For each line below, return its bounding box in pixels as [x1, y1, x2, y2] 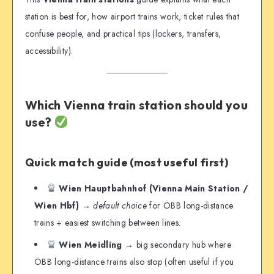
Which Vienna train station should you [25, 97, 248, 113]
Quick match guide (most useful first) [25, 155, 228, 170]
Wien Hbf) [34, 199, 80, 212]
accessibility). [25, 44, 73, 57]
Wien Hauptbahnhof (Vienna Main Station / [59, 182, 249, 194]
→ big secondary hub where [122, 238, 231, 251]
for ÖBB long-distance [147, 199, 234, 212]
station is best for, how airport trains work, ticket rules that [25, 10, 240, 23]
